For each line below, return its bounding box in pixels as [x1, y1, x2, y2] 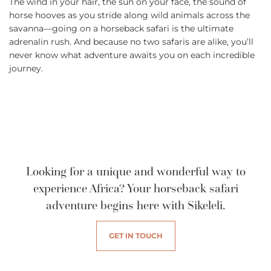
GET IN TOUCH [108, 231, 163, 241]
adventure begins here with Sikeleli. [45, 198, 226, 213]
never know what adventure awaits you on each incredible [9, 50, 255, 61]
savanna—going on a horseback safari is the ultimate [9, 23, 233, 34]
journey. [9, 63, 43, 74]
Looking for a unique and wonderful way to [25, 164, 246, 179]
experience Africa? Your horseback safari [33, 181, 238, 196]
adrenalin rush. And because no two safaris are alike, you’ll [9, 36, 253, 48]
